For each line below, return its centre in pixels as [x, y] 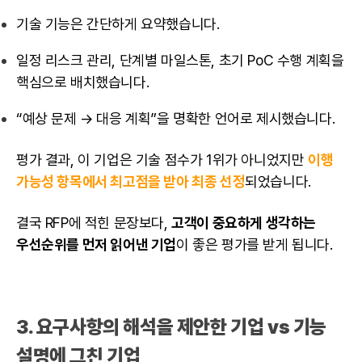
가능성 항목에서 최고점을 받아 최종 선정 [131, 181]
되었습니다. [278, 181]
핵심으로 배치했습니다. [83, 82]
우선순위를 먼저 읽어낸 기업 [97, 244]
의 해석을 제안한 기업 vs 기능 [215, 326]
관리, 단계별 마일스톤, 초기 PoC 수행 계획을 [213, 60]
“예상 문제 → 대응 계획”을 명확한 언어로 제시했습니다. [176, 118]
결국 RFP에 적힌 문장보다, [94, 222]
